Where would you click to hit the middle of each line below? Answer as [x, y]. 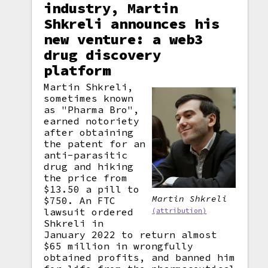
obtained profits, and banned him [140, 257]
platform [77, 70]
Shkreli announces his [132, 24]
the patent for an [95, 144]
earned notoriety [92, 121]
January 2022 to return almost [131, 234]
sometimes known [89, 98]
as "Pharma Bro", [92, 109]
